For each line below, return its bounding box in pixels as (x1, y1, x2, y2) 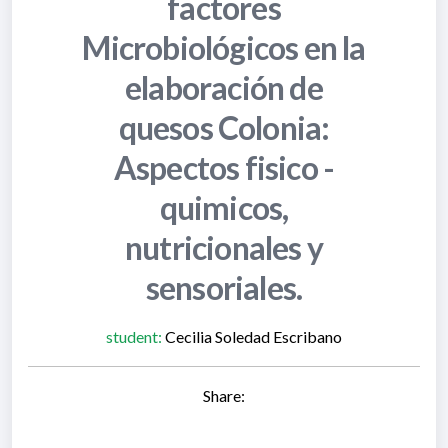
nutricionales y (125, 227, 323, 267)
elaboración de (125, 67, 323, 107)
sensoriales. (145, 267, 303, 307)
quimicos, (159, 187, 289, 227)
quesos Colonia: (118, 107, 330, 147)
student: (106, 326, 162, 346)
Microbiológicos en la (82, 27, 366, 67)
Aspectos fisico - (113, 147, 335, 187)
